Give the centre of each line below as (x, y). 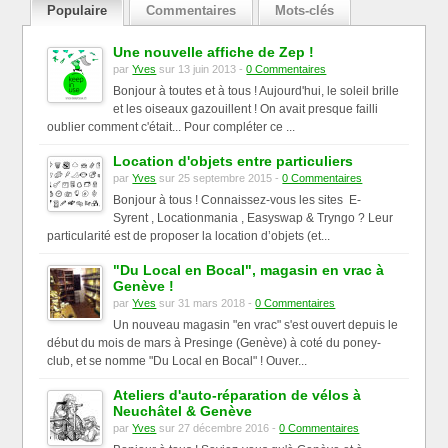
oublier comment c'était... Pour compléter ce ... (171, 127)
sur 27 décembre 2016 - (218, 428)
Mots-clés (305, 10)
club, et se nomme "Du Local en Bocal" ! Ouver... (177, 361)
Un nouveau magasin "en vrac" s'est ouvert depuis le (256, 325)
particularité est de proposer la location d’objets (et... (189, 236)
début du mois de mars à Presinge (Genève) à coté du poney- (214, 343)
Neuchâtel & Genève (183, 411)
